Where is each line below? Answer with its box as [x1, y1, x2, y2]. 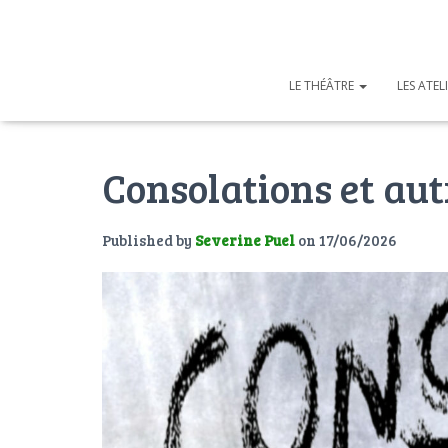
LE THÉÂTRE [289, 76, 357, 94]
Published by [102, 229, 195, 250]
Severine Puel [195, 229, 295, 250]
